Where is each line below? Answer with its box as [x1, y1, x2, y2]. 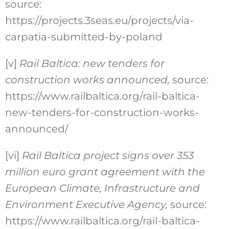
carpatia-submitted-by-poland [5, 31, 163, 43]
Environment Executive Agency [5, 198, 166, 211]
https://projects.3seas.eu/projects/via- [5, 14, 194, 27]
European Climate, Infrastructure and [5, 182, 200, 195]
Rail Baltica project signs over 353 [21, 149, 194, 162]
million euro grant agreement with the [5, 166, 205, 178]
